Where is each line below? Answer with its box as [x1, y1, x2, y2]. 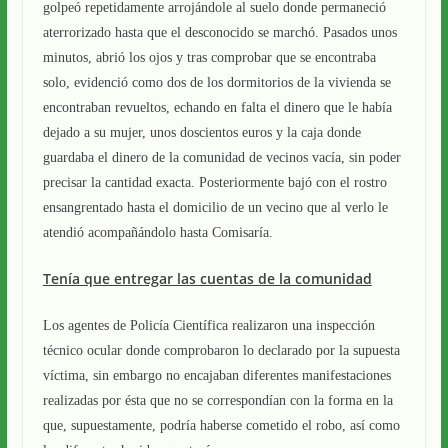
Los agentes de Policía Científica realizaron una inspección [42, 318, 375, 333]
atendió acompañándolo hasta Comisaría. [42, 225, 273, 240]
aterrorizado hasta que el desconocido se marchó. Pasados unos [42, 25, 397, 40]
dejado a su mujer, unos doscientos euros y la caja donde [42, 125, 361, 140]
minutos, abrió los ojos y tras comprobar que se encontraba [42, 50, 376, 65]
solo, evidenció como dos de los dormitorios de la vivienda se [42, 75, 391, 90]
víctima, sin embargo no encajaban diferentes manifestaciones [42, 368, 391, 383]
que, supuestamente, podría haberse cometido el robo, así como [42, 418, 400, 433]
